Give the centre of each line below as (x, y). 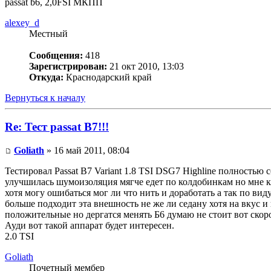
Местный (48, 33)
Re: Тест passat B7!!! (57, 127)
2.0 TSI (19, 237)
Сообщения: (56, 55)
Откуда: (46, 77)
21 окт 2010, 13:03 (145, 66)
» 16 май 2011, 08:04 (87, 151)
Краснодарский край (108, 77)
